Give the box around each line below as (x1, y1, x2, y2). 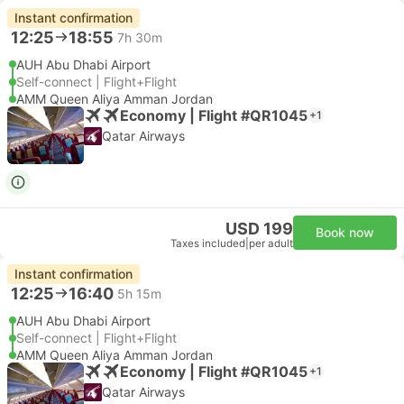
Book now (316, 225, 374, 240)
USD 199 (225, 219, 293, 238)
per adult (249, 237, 293, 250)
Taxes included (170, 237, 245, 250)
